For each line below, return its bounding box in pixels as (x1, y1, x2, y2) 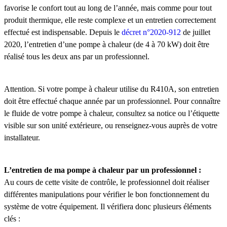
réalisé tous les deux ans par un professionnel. (4, 52, 149, 61)
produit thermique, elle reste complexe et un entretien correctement (4, 15, 216, 24)
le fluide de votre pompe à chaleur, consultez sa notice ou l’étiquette (4, 108, 219, 118)
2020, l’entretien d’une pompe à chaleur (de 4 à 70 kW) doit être (4, 40, 209, 49)
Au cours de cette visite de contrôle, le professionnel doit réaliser (4, 177, 209, 186)
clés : (4, 214, 20, 223)
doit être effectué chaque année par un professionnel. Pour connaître (4, 96, 220, 105)
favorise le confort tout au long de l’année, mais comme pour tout (4, 3, 212, 12)
